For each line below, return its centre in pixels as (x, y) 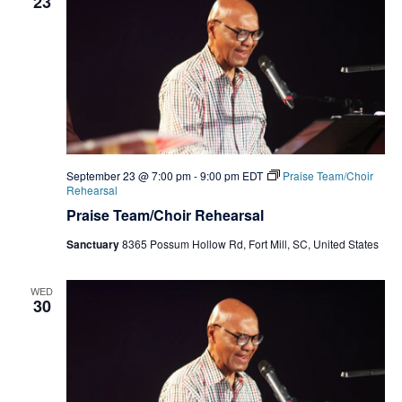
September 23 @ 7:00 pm (128, 176)
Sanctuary (94, 245)
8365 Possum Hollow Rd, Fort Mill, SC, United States (250, 244)
